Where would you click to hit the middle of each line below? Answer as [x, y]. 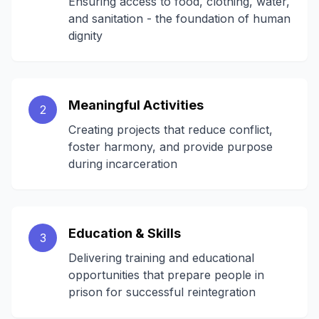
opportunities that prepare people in [166, 275]
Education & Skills [125, 233]
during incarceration [123, 164]
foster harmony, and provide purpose [171, 147]
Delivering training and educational [161, 258]
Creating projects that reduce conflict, [171, 130]
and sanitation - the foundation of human [179, 19]
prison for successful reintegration [162, 292]
